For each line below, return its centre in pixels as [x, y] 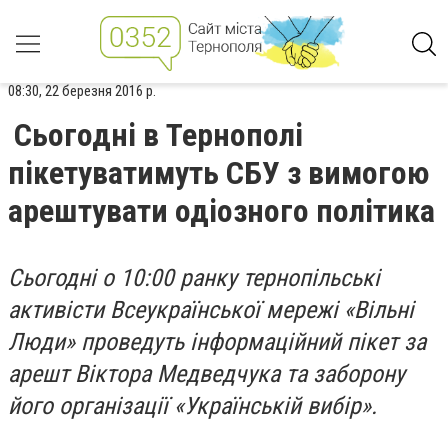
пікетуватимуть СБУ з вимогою [218, 173]
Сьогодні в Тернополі [158, 135]
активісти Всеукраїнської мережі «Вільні [211, 310]
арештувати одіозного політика [221, 211]
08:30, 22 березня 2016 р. [82, 91]
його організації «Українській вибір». [192, 406]
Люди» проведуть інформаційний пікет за [217, 342]
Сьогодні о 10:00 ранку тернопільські [194, 278]
